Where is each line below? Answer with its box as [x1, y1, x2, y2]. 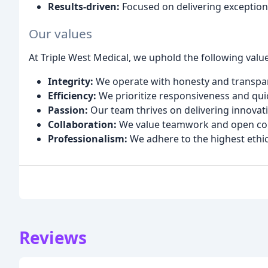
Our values [29, 25, 92, 42]
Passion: [48, 103, 88, 117]
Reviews [19, 226, 87, 249]
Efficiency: [48, 89, 96, 103]
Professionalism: [48, 132, 127, 146]
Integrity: [48, 75, 93, 89]
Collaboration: [48, 118, 117, 132]
